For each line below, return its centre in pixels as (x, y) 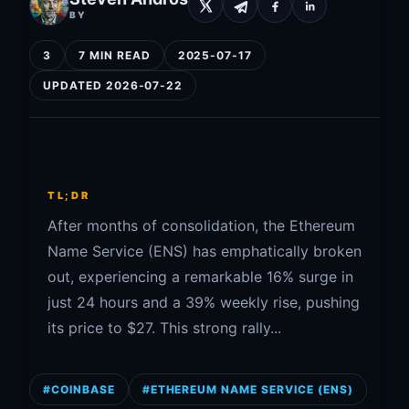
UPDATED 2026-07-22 (113, 85)
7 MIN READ (114, 55)
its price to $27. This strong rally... (164, 328)
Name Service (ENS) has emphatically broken (204, 251)
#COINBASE (79, 389)
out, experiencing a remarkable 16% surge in (200, 277)
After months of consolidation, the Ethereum (201, 225)
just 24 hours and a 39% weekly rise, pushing (204, 302)
